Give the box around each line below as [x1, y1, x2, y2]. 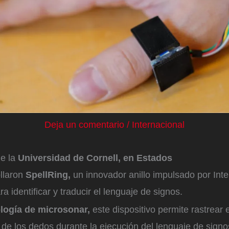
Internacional [132, 120, 185, 130]
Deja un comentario [44, 120, 124, 130]
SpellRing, [26, 170, 71, 180]
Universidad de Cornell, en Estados [18, 153, 172, 164]
